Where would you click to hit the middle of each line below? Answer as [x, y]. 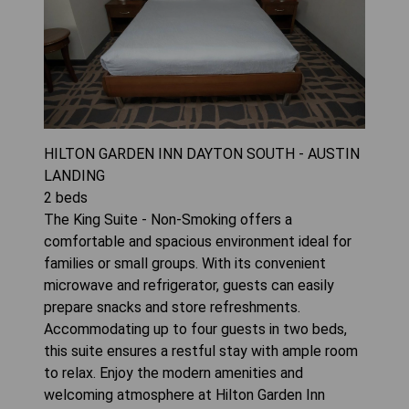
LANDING [74, 175]
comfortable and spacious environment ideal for [198, 241]
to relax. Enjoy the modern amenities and [173, 372]
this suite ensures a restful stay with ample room [201, 351]
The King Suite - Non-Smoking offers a [168, 219]
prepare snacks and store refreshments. [172, 307]
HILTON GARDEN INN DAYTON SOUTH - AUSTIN [202, 153]
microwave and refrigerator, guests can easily [189, 285]
